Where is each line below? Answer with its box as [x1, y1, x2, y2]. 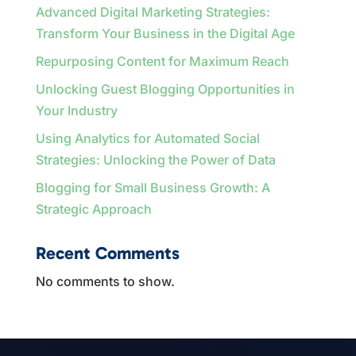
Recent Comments [35, 242, 180, 264]
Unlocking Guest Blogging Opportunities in [35, 80, 295, 97]
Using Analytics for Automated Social [35, 130, 260, 146]
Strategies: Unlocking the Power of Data [35, 151, 276, 168]
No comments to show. [35, 273, 175, 289]
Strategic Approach [35, 200, 152, 217]
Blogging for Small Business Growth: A [35, 179, 270, 195]
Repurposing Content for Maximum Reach [35, 52, 289, 69]
